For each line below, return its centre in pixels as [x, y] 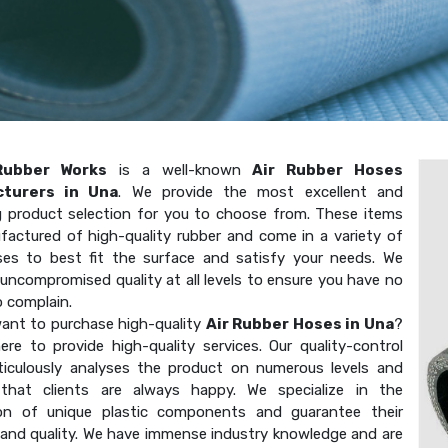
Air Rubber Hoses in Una [299, 323]
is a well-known [180, 169]
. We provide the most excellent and [260, 191]
